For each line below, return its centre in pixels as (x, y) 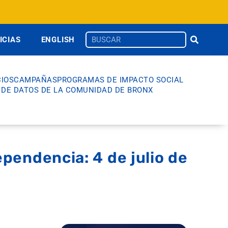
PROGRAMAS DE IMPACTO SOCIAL (120, 80)
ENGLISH (58, 40)
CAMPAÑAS (35, 80)
